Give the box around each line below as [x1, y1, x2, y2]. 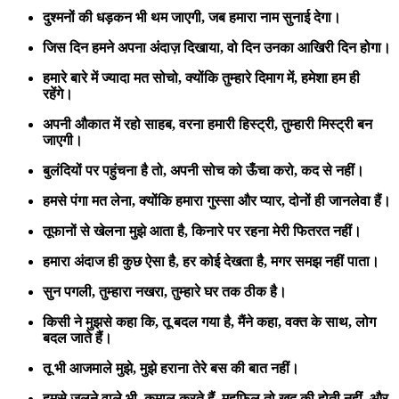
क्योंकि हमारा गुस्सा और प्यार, [139, 192, 285, 208]
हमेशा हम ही [301, 69, 360, 85]
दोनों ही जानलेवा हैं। [289, 192, 391, 208]
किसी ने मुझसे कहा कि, [43, 313, 159, 330]
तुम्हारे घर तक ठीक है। [171, 283, 287, 299]
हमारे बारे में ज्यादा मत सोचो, [43, 69, 182, 85]
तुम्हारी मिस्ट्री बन [281, 116, 372, 132]
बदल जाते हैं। [43, 330, 112, 346]
